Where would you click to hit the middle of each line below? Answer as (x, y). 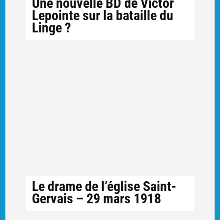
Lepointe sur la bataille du (102, 16)
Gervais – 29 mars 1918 (96, 198)
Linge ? (51, 28)
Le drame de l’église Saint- (104, 186)
